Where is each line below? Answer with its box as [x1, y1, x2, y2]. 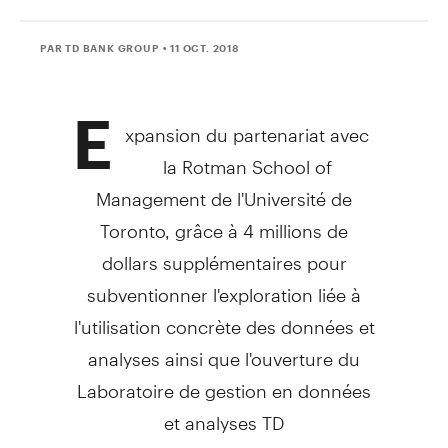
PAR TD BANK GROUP [40, 41, 159, 54]
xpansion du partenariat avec [125, 106, 370, 146]
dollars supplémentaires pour [101, 234, 347, 274]
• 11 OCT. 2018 [162, 41, 240, 54]
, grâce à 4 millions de [165, 202, 348, 242]
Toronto [100, 202, 165, 242]
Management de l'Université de [96, 170, 352, 210]
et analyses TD [164, 394, 284, 434]
